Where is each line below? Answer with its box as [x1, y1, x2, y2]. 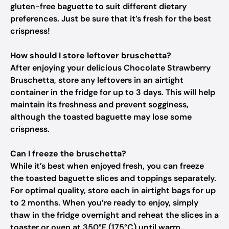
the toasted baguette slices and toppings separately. [10, 173, 216, 184]
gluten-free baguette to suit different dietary [10, 1, 187, 12]
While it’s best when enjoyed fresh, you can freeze [10, 161, 204, 171]
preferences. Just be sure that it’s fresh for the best [10, 13, 211, 24]
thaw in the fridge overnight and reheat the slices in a [10, 210, 219, 220]
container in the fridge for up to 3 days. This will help [10, 87, 215, 98]
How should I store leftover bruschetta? [10, 50, 171, 61]
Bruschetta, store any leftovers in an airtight [10, 75, 184, 85]
